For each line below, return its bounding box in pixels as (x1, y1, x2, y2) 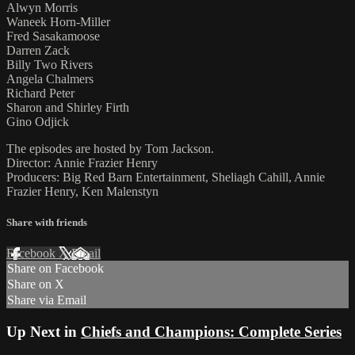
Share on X (7, 277, 64, 292)
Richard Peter (6, 86, 74, 100)
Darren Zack (6, 43, 70, 57)
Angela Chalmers (6, 71, 94, 86)
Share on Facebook (7, 261, 104, 276)
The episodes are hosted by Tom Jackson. (6, 141, 214, 155)
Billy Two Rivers (6, 57, 93, 71)
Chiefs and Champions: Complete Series (81, 323, 342, 340)
